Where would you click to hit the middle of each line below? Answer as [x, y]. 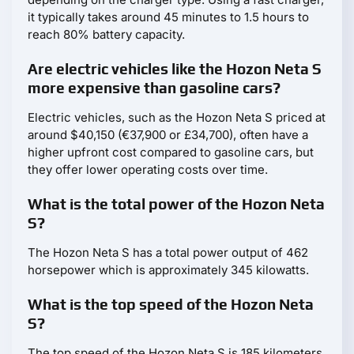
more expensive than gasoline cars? [154, 88]
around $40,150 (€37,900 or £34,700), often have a [168, 135]
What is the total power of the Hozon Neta [176, 204]
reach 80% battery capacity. [106, 35]
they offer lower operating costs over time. [148, 170]
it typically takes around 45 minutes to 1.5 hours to [168, 17]
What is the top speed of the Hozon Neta [171, 305]
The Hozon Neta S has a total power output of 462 [168, 253]
